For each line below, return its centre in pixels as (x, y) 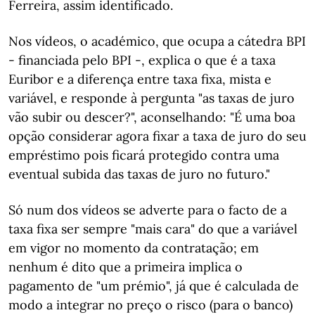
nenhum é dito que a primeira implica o (126, 267)
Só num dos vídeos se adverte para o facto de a (148, 210)
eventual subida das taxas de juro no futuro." (139, 174)
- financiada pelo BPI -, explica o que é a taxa (142, 60)
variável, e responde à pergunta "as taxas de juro (152, 98)
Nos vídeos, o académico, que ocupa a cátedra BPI (157, 41)
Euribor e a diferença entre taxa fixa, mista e (140, 79)
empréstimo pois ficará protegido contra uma (144, 155)
